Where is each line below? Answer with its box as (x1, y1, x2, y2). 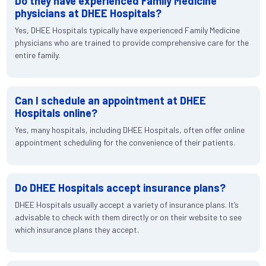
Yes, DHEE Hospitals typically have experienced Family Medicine (14, 24, 240, 35)
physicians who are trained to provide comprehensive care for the (14, 37, 249, 47)
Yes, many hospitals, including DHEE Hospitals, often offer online (14, 124, 245, 135)
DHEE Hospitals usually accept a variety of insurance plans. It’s (14, 199, 239, 210)
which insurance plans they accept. (14, 224, 139, 235)
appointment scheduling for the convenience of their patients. (14, 137, 235, 147)
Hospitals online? (14, 106, 97, 119)
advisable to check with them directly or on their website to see (14, 211, 242, 222)
